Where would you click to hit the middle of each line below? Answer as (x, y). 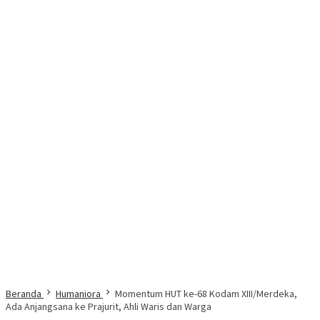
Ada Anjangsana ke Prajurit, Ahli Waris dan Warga (109, 307)
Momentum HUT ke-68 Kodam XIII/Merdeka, (206, 294)
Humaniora (78, 294)
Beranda (24, 294)
